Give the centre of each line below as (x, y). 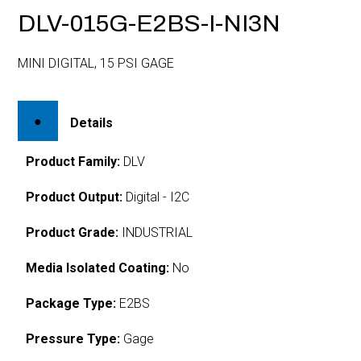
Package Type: (71, 303)
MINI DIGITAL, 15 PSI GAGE (96, 63)
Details (92, 122)
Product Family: (73, 161)
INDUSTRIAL (156, 232)
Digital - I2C (156, 197)
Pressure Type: (73, 338)
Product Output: (75, 197)
